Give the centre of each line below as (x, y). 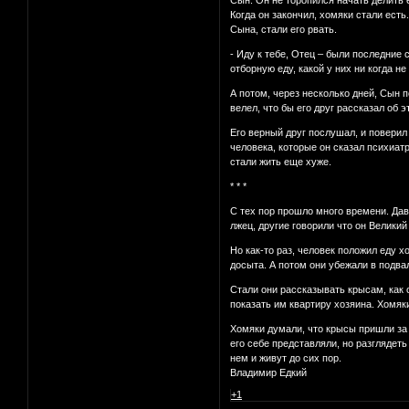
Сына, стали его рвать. (284, 30)
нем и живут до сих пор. (286, 358)
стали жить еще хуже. (281, 162)
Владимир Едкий (269, 373)
